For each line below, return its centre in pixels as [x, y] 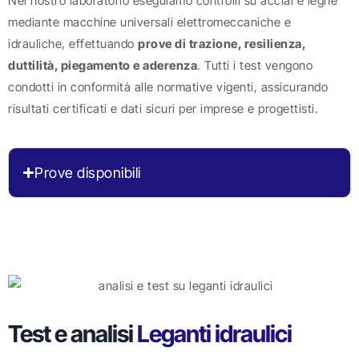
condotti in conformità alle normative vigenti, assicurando [168, 87]
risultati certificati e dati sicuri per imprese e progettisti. [163, 109]
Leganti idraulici [214, 334]
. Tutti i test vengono [255, 66]
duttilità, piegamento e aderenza [103, 66]
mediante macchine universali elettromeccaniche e [149, 22]
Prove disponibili [88, 172]
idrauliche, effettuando [73, 44]
